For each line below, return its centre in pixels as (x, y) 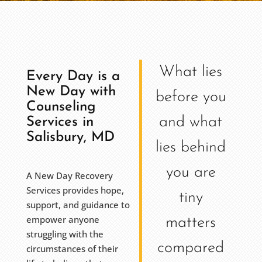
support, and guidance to (78, 205)
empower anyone (63, 220)
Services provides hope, (75, 190)
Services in (60, 123)
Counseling (61, 107)
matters (191, 223)
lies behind (191, 148)
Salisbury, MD (70, 138)
